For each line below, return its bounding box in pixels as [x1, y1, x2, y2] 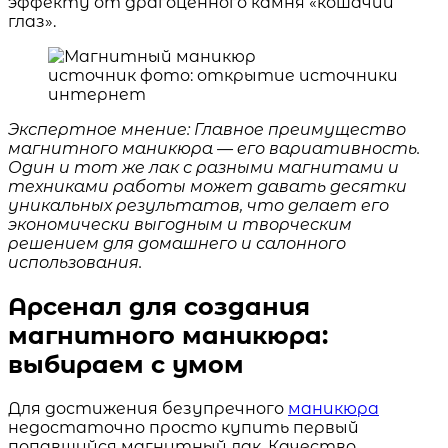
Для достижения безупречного [8, 398, 288, 418]
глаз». [8, 11, 56, 31]
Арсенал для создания [8, 291, 310, 321]
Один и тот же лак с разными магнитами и [8, 157, 399, 177]
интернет [48, 84, 146, 104]
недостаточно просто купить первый [8, 417, 359, 437]
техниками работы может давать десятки [8, 176, 407, 196]
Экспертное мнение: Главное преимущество [8, 119, 406, 139]
